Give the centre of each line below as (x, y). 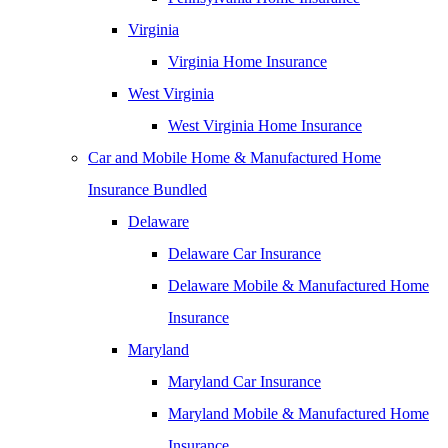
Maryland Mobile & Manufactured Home (298, 413)
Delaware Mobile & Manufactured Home (298, 285)
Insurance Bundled (147, 189)
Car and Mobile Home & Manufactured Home (234, 157)
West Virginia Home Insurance (265, 125)
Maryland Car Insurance (244, 381)
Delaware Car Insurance (244, 253)
